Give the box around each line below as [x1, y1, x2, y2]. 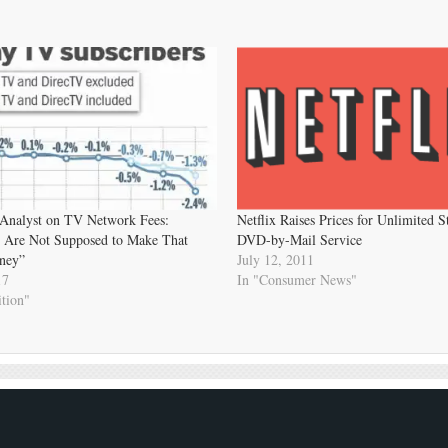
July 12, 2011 [236, 250, 314, 270]
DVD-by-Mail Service [236, 230, 362, 250]
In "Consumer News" [236, 270, 357, 290]
